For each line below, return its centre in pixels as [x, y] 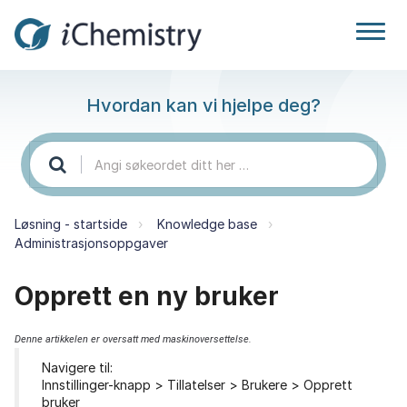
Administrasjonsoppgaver [91, 243]
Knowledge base [207, 223]
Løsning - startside [71, 223]
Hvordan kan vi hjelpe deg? [203, 105]
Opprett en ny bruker [147, 296]
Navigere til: [77, 368]
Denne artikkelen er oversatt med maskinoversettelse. [133, 339]
